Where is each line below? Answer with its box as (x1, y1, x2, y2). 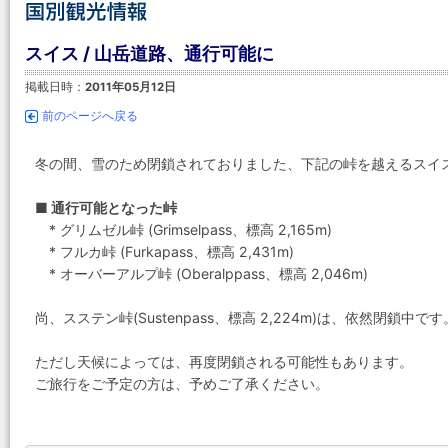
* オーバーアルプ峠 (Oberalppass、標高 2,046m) (35, 265, 368, 282)
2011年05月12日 (85, 80, 176, 94)
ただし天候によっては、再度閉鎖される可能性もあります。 (35, 353, 413, 370)
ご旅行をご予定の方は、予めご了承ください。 (35, 375, 329, 392)
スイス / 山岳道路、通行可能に (25, 43, 274, 64)
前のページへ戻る (42, 109, 138, 123)
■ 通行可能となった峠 (35, 199, 177, 216)
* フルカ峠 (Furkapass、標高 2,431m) (35, 243, 294, 260)
